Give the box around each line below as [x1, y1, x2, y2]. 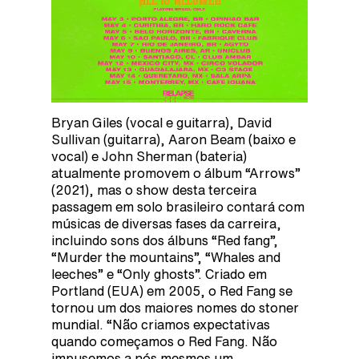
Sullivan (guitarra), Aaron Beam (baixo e [51, 132, 296, 146]
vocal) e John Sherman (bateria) [51, 149, 247, 163]
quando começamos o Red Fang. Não [51, 334, 277, 348]
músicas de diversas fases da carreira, [51, 216, 281, 230]
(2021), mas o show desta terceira [51, 183, 256, 196]
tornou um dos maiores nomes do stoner [51, 301, 299, 314]
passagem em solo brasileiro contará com [51, 200, 305, 213]
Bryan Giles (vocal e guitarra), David [51, 115, 272, 129]
